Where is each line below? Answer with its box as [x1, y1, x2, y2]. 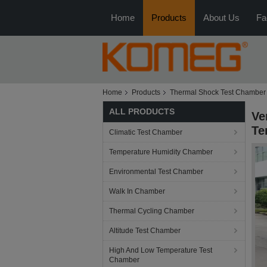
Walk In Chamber [109, 187, 165, 195]
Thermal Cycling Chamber [109, 207, 194, 215]
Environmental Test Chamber [109, 167, 203, 176]
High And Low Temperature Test [109, 246, 212, 254]
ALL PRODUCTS [109, 107, 175, 116]
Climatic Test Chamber [109, 128, 182, 136]
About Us [203, 13, 240, 23]
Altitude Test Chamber [109, 226, 181, 235]
